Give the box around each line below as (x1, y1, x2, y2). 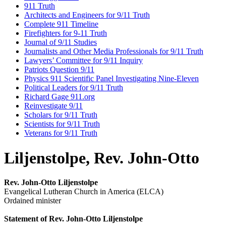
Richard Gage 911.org (24, 92, 95, 101)
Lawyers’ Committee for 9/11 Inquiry (24, 56, 143, 65)
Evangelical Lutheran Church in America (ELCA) (4, 187, 163, 196)
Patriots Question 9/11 (24, 65, 94, 74)
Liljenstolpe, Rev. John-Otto (4, 148, 199, 167)
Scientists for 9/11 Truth (24, 120, 100, 129)
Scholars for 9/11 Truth (24, 110, 97, 120)
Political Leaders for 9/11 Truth (24, 83, 123, 92)
